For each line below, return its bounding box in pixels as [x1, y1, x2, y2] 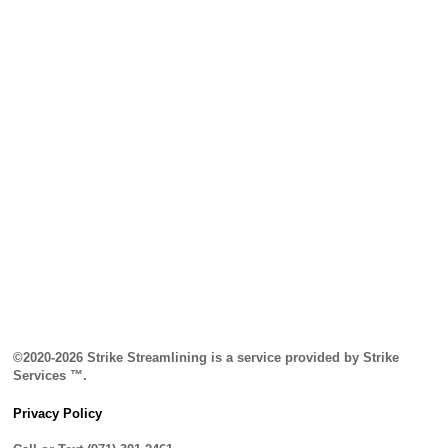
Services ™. [13, 367, 88, 383]
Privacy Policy [13, 405, 103, 421]
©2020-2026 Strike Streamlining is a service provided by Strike [13, 349, 400, 365]
